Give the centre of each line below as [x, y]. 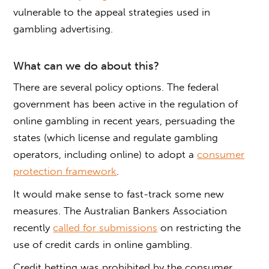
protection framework [65, 171]
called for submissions [105, 227]
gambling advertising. [63, 29]
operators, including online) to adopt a [105, 154]
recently [33, 227]
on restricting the [199, 227]
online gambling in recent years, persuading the [124, 120]
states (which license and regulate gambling [116, 137]
